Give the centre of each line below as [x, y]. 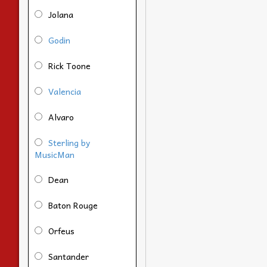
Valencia [65, 91]
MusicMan [55, 154]
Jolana [61, 14]
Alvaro [61, 117]
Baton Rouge [73, 205]
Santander [69, 256]
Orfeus [61, 230]
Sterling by [69, 142]
